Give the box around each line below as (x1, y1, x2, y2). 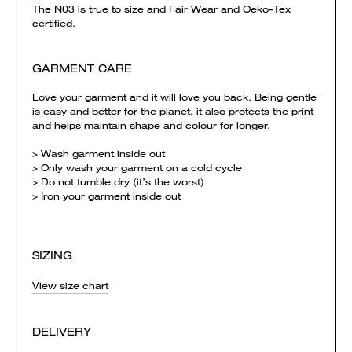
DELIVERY (32, 324, 91, 339)
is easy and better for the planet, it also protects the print (32, 104, 313, 118)
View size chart (32, 279, 108, 292)
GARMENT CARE (32, 61, 132, 75)
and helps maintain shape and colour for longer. (32, 119, 270, 132)
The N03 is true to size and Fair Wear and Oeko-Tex (32, 2, 291, 16)
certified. (32, 16, 75, 30)
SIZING (32, 248, 72, 262)
